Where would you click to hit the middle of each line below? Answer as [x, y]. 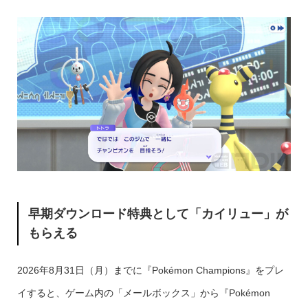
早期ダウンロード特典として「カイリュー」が [158, 214]
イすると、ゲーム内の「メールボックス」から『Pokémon [143, 293]
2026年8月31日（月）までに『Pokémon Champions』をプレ [150, 270]
